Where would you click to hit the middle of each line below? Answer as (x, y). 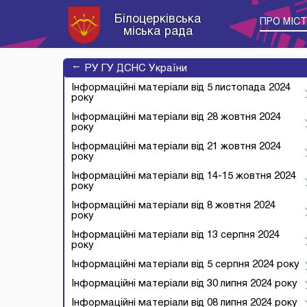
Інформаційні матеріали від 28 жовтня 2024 (176, 117)
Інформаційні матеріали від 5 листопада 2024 (181, 88)
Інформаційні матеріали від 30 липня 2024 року (184, 284)
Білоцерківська (158, 20)
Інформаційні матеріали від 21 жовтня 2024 (176, 147)
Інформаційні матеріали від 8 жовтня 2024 (173, 206)
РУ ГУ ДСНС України (136, 69)
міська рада (158, 32)
